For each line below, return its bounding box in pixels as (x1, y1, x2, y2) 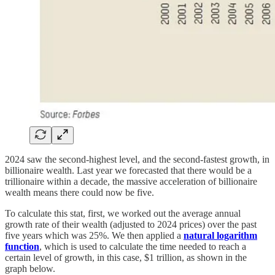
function (5, 241, 39, 252)
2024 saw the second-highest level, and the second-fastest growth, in (5, 154, 269, 165)
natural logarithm (184, 230, 257, 241)
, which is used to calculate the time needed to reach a (39, 241, 246, 252)
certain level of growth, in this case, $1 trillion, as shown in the (5, 252, 247, 263)
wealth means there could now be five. (5, 187, 154, 198)
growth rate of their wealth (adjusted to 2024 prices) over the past (5, 219, 257, 230)
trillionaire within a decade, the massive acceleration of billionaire (5, 176, 257, 187)
